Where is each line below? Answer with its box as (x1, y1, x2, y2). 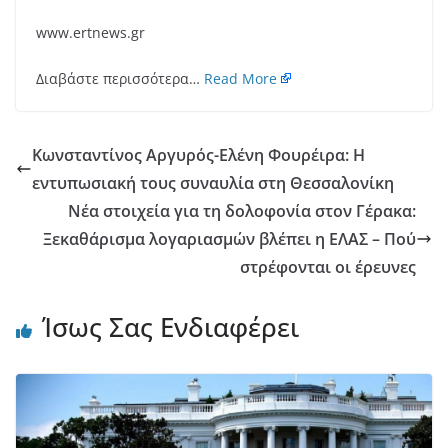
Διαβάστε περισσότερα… (36, 68, 204, 88)
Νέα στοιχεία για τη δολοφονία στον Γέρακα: (68, 199, 416, 222)
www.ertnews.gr (36, 22, 145, 42)
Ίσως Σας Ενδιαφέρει (42, 308, 299, 345)
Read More (204, 68, 277, 88)
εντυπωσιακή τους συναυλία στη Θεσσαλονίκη (32, 171, 394, 194)
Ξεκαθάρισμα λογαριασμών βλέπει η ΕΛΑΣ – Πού (43, 227, 416, 250)
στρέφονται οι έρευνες (240, 255, 416, 278)
